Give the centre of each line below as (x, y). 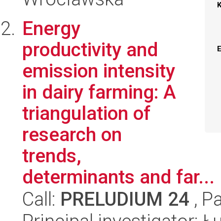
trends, (52, 156)
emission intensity (99, 71)
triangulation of (86, 113)
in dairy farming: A (99, 92)
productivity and (90, 50)
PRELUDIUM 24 (125, 199)
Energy (51, 28)
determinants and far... (118, 177)
